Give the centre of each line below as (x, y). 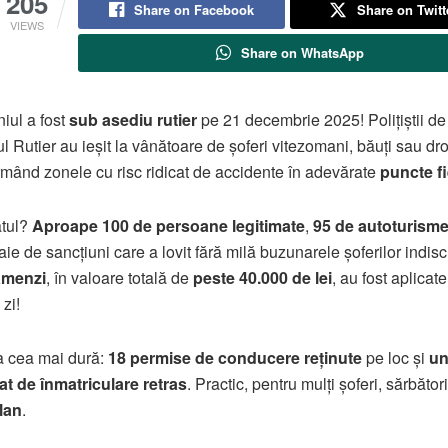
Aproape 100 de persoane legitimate (168, 226)
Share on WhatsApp (302, 53)
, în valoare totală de (119, 278)
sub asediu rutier (132, 120)
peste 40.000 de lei (262, 278)
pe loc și (395, 358)
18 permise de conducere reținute (234, 358)
